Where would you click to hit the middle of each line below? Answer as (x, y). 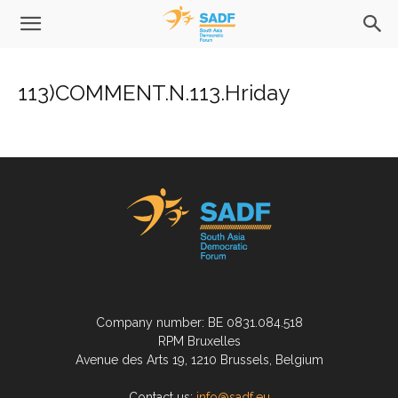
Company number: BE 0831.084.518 (199, 322)
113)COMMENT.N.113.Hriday (154, 93)
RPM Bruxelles (199, 341)
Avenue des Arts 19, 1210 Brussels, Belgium (199, 360)
